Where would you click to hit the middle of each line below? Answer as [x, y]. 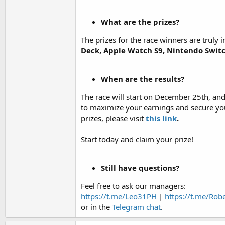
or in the [96, 207]
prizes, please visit [113, 118]
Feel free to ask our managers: [133, 186]
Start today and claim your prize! [137, 139]
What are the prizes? [140, 21]
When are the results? [143, 79]
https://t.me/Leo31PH [119, 196]
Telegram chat [136, 207]
